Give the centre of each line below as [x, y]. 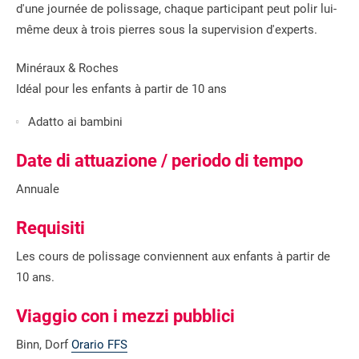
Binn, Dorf [44, 344]
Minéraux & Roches [67, 68]
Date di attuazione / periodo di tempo [159, 160]
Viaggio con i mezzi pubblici [125, 316]
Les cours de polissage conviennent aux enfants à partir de [173, 256]
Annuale [38, 189]
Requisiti [50, 228]
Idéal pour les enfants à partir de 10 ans [121, 89]
